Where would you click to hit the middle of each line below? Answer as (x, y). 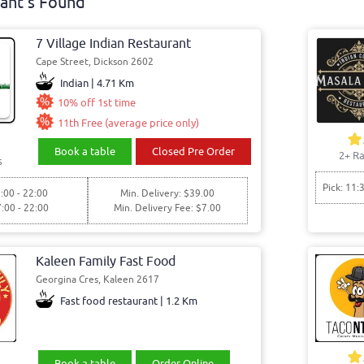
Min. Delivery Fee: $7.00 (168, 208)
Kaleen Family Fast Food (106, 261)
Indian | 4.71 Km (97, 83)
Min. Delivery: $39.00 (168, 193)
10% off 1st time (97, 103)
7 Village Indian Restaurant (114, 43)
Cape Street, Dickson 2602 (95, 61)
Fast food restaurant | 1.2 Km (128, 301)
